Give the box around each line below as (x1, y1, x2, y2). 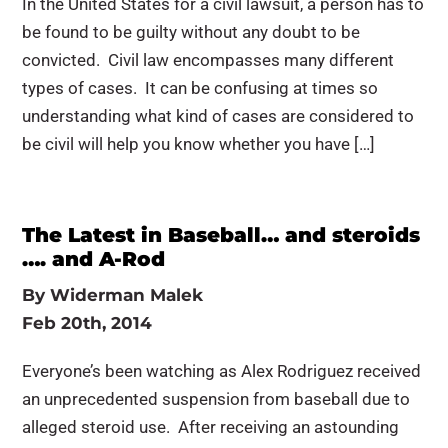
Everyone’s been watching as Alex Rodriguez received (22, 361, 422, 381)
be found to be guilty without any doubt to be (22, 22, 361, 42)
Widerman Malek (50, 285, 204, 305)
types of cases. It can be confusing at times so (22, 78, 379, 98)
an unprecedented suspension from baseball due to (22, 389, 411, 409)
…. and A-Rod (22, 247, 166, 271)
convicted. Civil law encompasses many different (22, 50, 395, 70)
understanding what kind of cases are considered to (22, 106, 415, 126)
